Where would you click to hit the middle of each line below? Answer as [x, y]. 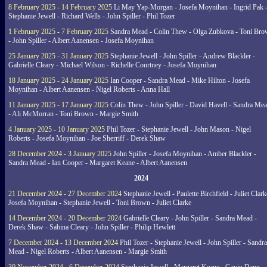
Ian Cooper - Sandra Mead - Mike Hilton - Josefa [179, 80]
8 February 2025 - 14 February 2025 [60, 7]
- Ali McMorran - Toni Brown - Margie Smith [73, 114]
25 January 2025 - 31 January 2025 [58, 56]
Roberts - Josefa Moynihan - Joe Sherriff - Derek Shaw [87, 138]
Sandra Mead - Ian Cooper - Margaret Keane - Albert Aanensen [98, 163]
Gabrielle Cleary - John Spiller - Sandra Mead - [189, 218]
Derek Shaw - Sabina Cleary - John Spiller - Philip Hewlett [92, 227]
